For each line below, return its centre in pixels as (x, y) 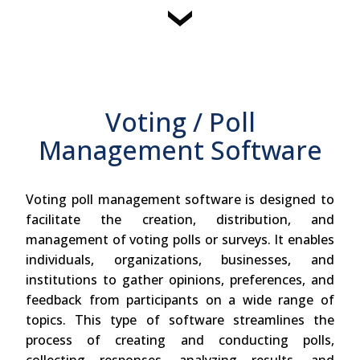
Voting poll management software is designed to (180, 200)
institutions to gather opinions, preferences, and (180, 280)
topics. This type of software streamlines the (180, 320)
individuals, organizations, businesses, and (180, 260)
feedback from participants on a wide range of (180, 300)
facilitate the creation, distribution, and (180, 220)
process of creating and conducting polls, (180, 340)
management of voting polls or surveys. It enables (180, 240)
